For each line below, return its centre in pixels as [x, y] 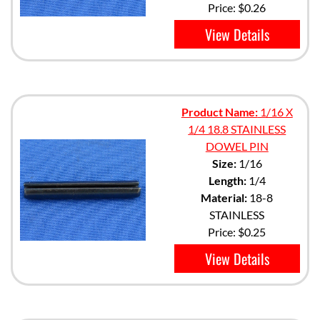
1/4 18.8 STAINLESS [237, 129]
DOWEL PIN [237, 146]
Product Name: [219, 112]
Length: [227, 180]
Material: [224, 197]
